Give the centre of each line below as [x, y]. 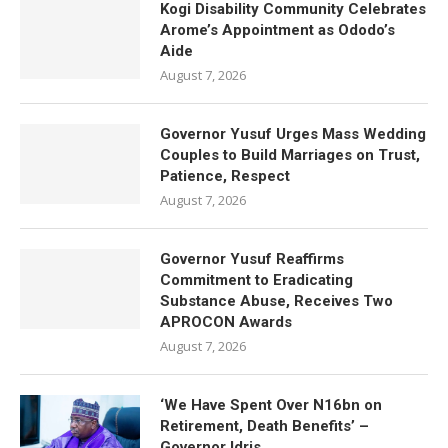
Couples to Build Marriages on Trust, [290, 155]
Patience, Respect [225, 176]
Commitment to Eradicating [256, 280]
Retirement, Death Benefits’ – [264, 426]
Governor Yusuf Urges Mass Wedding [293, 134]
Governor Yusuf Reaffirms [252, 259]
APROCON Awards [226, 322]
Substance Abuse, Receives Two [276, 301]
